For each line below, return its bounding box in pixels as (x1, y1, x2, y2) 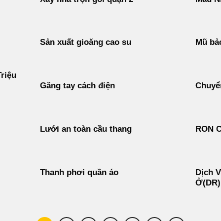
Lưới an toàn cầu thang (39, 124, 132, 134)
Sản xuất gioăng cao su (39, 37, 131, 47)
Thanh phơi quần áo (39, 168, 118, 178)
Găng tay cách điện (39, 81, 115, 91)
